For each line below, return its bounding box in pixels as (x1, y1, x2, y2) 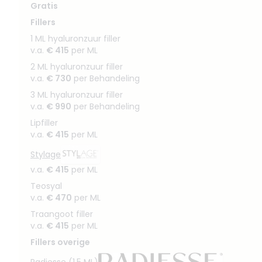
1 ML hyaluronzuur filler (30, 33, 120, 45)
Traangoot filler (30, 208, 93, 220)
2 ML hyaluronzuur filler (30, 61, 123, 73)
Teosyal (30, 180, 62, 192)
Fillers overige (30, 236, 90, 249)
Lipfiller (30, 117, 58, 129)
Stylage (30, 149, 61, 161)
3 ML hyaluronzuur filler (30, 89, 123, 101)
